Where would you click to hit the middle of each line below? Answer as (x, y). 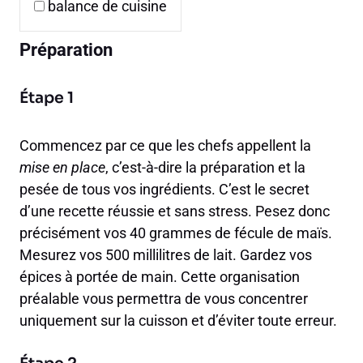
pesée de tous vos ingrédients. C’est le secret (164, 190)
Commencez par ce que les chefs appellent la (165, 146)
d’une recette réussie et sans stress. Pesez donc (175, 211)
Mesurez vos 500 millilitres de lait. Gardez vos (166, 255)
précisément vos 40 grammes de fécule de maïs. (176, 233)
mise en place (62, 168)
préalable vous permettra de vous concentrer (164, 299)
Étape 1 (47, 98)
